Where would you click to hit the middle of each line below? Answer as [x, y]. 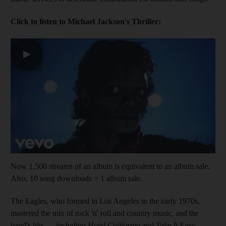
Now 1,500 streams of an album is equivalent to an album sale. [110, 166]
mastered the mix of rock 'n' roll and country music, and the [105, 213]
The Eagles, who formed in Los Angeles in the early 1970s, [105, 201]
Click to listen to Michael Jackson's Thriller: [86, 21]
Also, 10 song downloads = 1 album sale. [76, 179]
